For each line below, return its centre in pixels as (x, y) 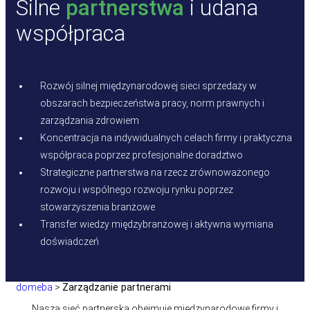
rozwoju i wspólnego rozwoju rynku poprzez (137, 190)
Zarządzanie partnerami (117, 287)
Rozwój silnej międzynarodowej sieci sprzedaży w (148, 86)
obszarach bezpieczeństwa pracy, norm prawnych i (152, 103)
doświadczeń (70, 241)
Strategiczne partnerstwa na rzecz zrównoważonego (155, 172)
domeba (34, 287)
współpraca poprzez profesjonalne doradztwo (142, 155)
